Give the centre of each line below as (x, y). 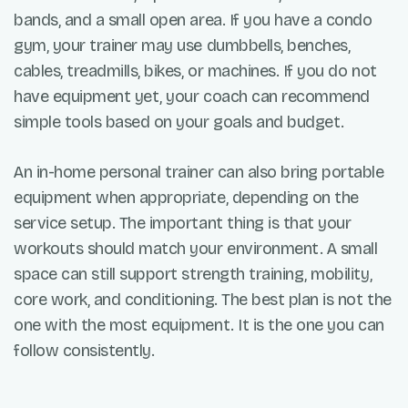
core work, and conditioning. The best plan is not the (203, 300)
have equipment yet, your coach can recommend (192, 97)
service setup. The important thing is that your (183, 224)
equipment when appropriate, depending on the (186, 198)
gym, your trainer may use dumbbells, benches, (182, 46)
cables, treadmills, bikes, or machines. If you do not (195, 71)
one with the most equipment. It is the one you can (199, 326)
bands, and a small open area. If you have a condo (193, 20)
